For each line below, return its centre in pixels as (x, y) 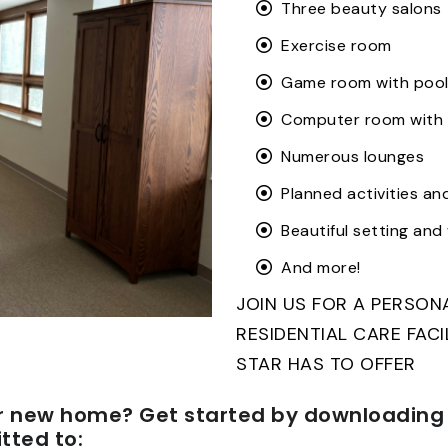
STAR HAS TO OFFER (326, 363)
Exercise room (336, 45)
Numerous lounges (352, 156)
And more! (321, 267)
